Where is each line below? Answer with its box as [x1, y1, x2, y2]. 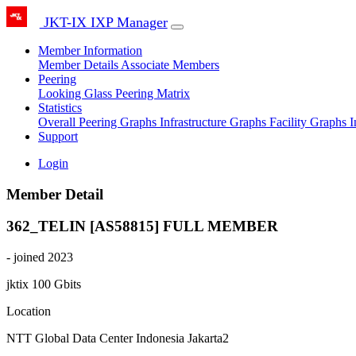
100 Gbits [32, 277, 81, 292]
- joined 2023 [6, 250, 73, 265]
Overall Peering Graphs [38, 115, 160, 129]
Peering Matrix [115, 87, 190, 100]
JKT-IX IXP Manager [39, 14, 168, 30]
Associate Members [121, 58, 219, 72]
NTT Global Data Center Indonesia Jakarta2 [6, 331, 229, 346]
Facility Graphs [269, 115, 350, 129]
